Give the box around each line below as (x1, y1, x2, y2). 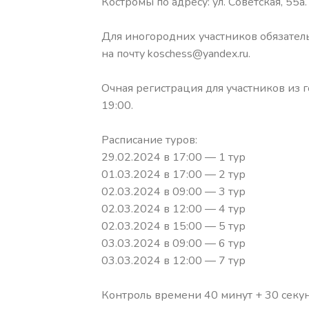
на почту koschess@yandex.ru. (101, 46, 250, 62)
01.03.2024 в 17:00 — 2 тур (101, 167, 246, 183)
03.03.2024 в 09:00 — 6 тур (101, 236, 246, 252)
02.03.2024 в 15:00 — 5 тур (101, 219, 246, 235)
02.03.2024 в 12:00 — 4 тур (101, 201, 246, 217)
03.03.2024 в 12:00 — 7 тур (101, 253, 246, 269)
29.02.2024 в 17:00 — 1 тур (101, 150, 246, 166)
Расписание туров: (101, 132, 197, 148)
